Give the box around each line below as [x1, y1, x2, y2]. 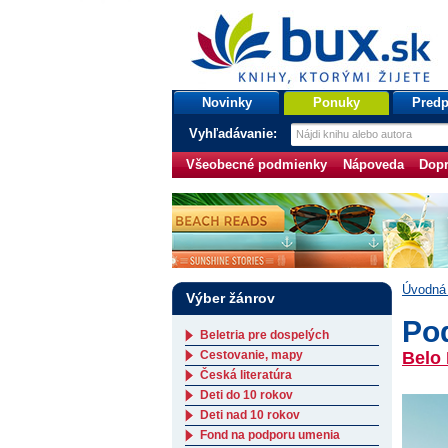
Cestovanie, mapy [200, 348, 303, 362]
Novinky [201, 95, 252, 110]
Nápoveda [342, 157, 404, 172]
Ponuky [312, 95, 360, 110]
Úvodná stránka [182, 41, 273, 56]
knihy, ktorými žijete [182, 28, 298, 43]
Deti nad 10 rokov [200, 408, 300, 422]
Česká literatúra [200, 368, 292, 382]
